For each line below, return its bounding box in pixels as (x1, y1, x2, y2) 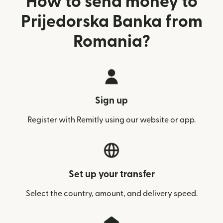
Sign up (95, 96, 128, 106)
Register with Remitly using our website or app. (27, 116, 196, 124)
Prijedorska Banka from (20, 13, 203, 30)
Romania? (73, 33, 150, 50)
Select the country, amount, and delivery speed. (25, 190, 198, 198)
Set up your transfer (68, 170, 155, 179)
